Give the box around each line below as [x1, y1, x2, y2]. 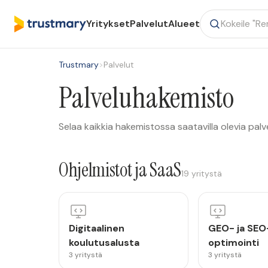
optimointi [208, 236, 259, 249]
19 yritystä [181, 168, 222, 179]
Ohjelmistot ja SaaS [59, 157, 181, 182]
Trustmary [59, 59, 99, 70]
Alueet [168, 17, 200, 30]
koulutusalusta [69, 236, 139, 249]
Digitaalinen [69, 222, 124, 234]
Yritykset [86, 17, 130, 30]
